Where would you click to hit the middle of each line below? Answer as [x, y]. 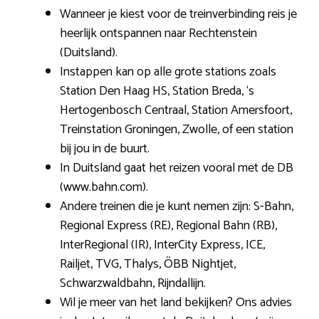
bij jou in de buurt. [105, 148]
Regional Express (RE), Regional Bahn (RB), [168, 225]
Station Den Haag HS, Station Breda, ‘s [157, 91]
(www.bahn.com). [104, 187]
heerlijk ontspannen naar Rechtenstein [158, 33]
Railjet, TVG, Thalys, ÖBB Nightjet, [148, 264]
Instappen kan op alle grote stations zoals [168, 72]
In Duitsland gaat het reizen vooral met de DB [177, 168]
